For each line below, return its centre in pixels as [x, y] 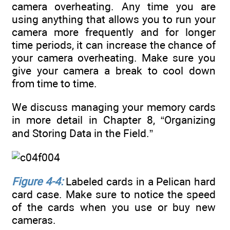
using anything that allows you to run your [114, 19]
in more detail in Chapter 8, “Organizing [114, 120]
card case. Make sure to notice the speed [114, 194]
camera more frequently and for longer [114, 32]
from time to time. [54, 83]
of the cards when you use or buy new [114, 207]
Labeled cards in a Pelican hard [139, 181]
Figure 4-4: [37, 181]
